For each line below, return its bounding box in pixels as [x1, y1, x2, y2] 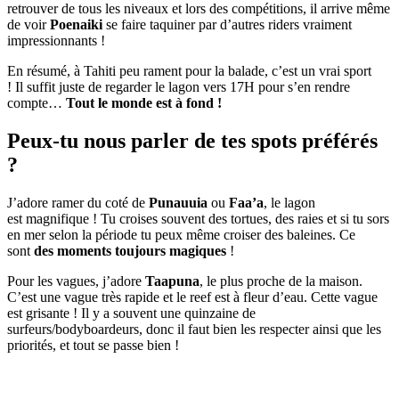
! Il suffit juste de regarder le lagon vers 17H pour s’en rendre [7, 79, 350, 95]
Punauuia [149, 195, 208, 211]
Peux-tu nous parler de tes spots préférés [7, 129, 378, 153]
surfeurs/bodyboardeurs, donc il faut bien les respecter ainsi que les [7, 322, 381, 338]
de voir [7, 17, 50, 33]
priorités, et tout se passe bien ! [7, 338, 179, 354]
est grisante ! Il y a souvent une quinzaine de [7, 305, 256, 322]
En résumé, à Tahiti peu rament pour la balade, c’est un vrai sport [7, 63, 371, 79]
